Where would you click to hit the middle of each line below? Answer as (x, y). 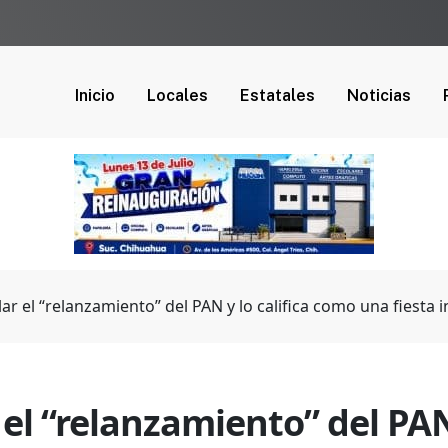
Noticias (379, 95)
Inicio (95, 95)
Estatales (277, 95)
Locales (177, 95)
